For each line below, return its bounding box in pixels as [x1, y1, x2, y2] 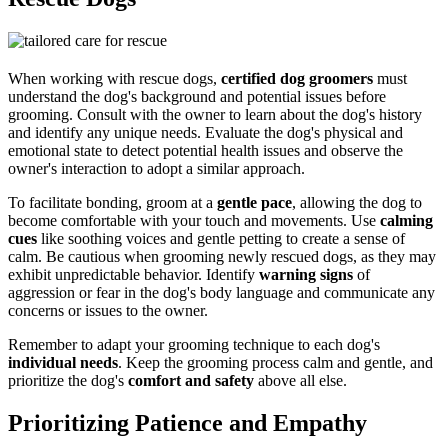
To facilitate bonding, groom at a [8, 193, 217, 211]
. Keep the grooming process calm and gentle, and [118, 353, 433, 371]
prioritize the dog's [8, 371, 128, 389]
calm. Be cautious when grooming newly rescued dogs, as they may [8, 247, 436, 265]
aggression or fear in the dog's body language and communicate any [8, 283, 435, 301]
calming [380, 211, 433, 229]
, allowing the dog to [292, 193, 422, 211]
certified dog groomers [221, 69, 373, 87]
